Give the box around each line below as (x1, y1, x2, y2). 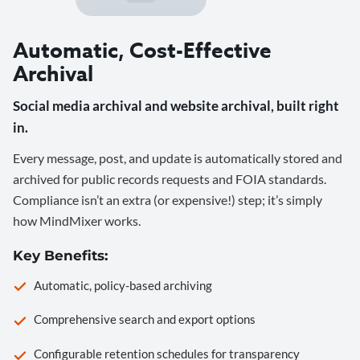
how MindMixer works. (13, 213, 141, 229)
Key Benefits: (13, 247, 108, 264)
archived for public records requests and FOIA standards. (13, 171, 326, 187)
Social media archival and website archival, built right (13, 97, 339, 115)
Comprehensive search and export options (34, 312, 256, 327)
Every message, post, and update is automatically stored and (13, 150, 342, 166)
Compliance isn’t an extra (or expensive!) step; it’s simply (13, 192, 322, 208)
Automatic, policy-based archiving (34, 277, 212, 292)
